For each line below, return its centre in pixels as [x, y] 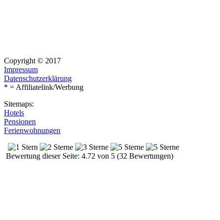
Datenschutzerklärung [38, 78]
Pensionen [20, 121]
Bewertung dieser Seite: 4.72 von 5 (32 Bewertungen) [89, 156]
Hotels [14, 112]
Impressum [21, 69]
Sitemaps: [19, 104]
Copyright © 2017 [32, 60]
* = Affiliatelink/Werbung [44, 87]
